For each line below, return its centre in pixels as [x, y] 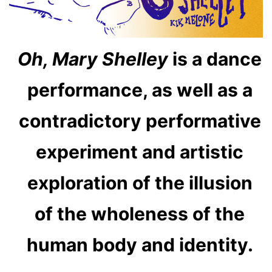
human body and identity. [140, 244]
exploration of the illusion [140, 182]
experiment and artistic [140, 151]
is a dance [215, 59]
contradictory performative [140, 121]
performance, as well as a [140, 90]
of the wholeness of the [140, 213]
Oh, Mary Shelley [93, 59]
